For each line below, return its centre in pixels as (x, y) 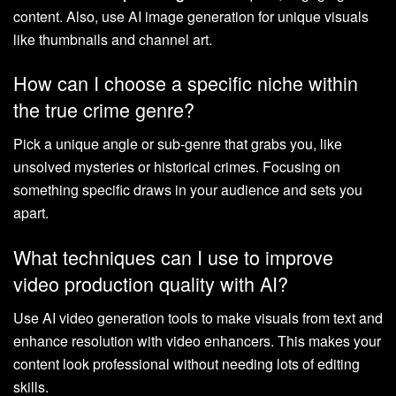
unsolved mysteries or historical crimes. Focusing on (177, 167)
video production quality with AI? (151, 283)
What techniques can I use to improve (173, 256)
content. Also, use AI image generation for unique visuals (191, 16)
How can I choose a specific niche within (186, 83)
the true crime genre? (104, 110)
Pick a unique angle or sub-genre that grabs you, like (178, 144)
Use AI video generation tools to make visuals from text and (198, 317)
